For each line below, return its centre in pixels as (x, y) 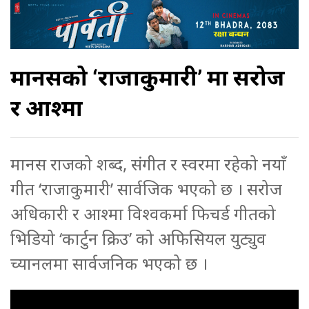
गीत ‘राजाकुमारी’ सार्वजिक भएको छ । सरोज (146, 188)
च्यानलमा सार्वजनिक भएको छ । (109, 263)
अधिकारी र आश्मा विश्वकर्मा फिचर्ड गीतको (143, 213)
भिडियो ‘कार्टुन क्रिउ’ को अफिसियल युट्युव (138, 238)
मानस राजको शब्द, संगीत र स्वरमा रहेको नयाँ (148, 163)
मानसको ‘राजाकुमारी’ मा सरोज (148, 77)
